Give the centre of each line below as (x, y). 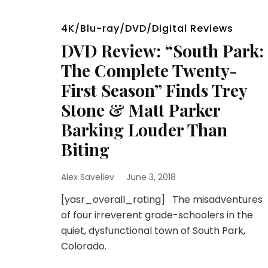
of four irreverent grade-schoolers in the (157, 215)
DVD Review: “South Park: (162, 51)
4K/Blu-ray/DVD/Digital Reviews (147, 28)
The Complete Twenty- (149, 70)
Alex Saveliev (88, 177)
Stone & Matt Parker (141, 110)
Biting (85, 149)
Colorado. (84, 246)
